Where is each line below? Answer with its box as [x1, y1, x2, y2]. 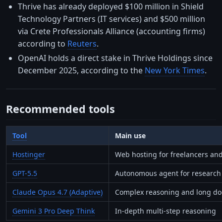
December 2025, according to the [18, 65, 145, 76]
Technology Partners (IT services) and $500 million [18, 13, 205, 25]
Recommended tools [6, 102, 115, 116]
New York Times [145, 65, 205, 76]
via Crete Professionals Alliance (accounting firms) [18, 26, 205, 37]
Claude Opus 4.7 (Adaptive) [12, 187, 103, 197]
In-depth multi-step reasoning [115, 206, 216, 216]
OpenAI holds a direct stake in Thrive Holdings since [18, 53, 213, 64]
